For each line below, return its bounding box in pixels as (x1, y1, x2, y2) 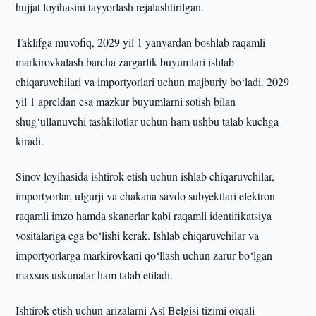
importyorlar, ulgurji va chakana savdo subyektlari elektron (16, 188, 276, 203)
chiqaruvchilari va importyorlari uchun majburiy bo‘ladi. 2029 (16, 74, 290, 89)
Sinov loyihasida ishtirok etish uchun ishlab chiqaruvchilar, (16, 169, 275, 183)
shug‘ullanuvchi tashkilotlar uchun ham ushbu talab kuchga (16, 114, 279, 128)
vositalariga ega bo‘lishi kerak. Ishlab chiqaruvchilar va (16, 228, 260, 243)
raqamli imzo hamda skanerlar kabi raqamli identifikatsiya (16, 208, 272, 223)
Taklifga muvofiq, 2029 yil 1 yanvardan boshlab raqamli (16, 35, 266, 49)
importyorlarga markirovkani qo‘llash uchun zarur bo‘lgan (16, 248, 273, 262)
